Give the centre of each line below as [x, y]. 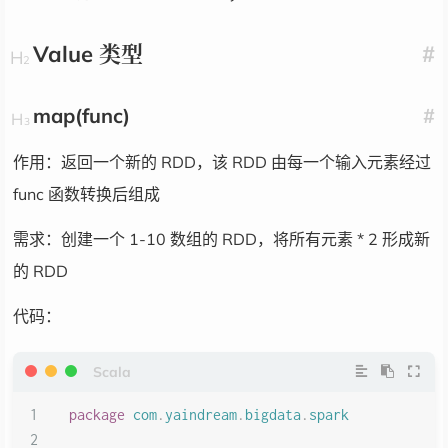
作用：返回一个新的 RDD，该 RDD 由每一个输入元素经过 [222, 162]
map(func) [81, 115]
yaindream [201, 414]
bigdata [273, 414]
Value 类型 [88, 54]
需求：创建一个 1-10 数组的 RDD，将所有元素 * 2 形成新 [221, 238]
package [97, 414]
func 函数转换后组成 [86, 194]
